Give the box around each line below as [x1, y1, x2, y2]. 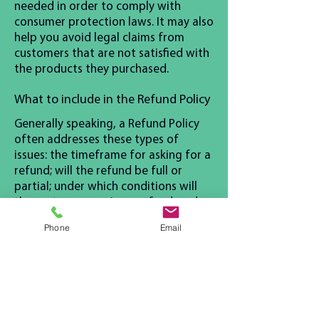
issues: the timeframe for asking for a [14, 147, 211, 162]
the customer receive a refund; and [14, 194, 198, 209]
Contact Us [14, 288, 77, 304]
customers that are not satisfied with [14, 46, 209, 60]
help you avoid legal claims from [14, 30, 184, 44]
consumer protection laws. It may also [14, 14, 214, 28]
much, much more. [14, 210, 110, 224]
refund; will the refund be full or [14, 163, 182, 177]
